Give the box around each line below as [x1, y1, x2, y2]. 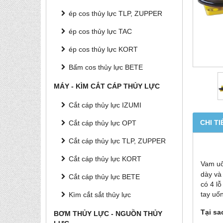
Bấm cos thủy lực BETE [69, 63, 143, 71]
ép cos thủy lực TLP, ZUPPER [69, 9, 162, 17]
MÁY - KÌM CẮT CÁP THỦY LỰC [54, 82, 160, 90]
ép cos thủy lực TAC [69, 27, 132, 35]
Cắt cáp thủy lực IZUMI [69, 101, 141, 109]
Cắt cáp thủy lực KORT [69, 155, 141, 163]
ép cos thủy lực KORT [69, 45, 138, 53]
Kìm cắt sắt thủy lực [69, 191, 131, 199]
